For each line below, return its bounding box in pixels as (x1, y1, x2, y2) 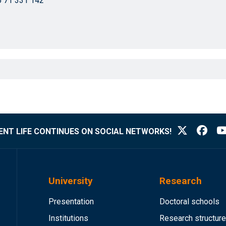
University (48, 175, 93, 187)
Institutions (48, 213, 88, 223)
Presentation (48, 197, 94, 206)
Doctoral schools (159, 197, 219, 206)
